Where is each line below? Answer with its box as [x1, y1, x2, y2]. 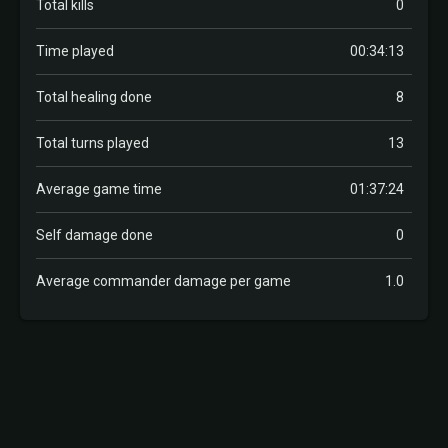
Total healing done [36, 89, 152, 105]
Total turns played [36, 135, 149, 151]
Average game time [36, 181, 162, 197]
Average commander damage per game [36, 273, 291, 289]
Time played [36, 43, 114, 59]
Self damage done [36, 227, 153, 243]
